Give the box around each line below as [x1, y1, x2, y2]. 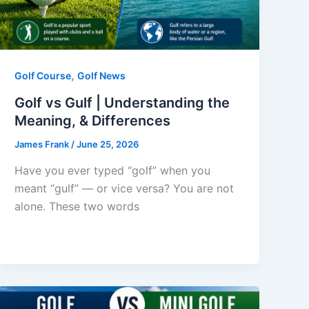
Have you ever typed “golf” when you [14, 163, 211, 177]
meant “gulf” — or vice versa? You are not [14, 181, 235, 195]
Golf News [77, 70, 126, 82]
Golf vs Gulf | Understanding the [14, 94, 230, 112]
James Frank [14, 139, 72, 150]
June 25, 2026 [77, 139, 139, 150]
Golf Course [14, 70, 72, 82]
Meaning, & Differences [14, 112, 171, 130]
